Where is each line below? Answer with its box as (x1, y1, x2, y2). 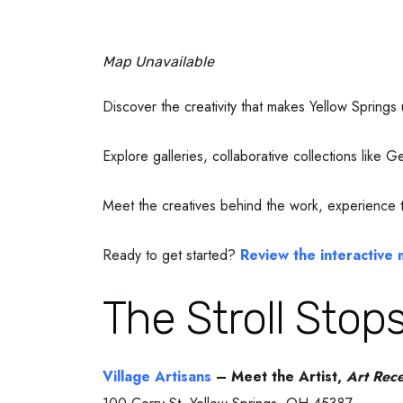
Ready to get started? (103, 244, 240, 265)
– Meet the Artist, (211, 365, 346, 387)
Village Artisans (103, 365, 211, 387)
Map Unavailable (103, 52, 214, 70)
